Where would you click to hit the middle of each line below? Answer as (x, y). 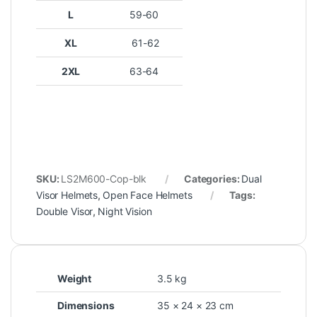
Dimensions (86, 305)
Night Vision (125, 211)
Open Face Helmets (147, 195)
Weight (75, 278)
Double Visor (65, 211)
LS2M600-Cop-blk (104, 178)
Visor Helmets (67, 195)
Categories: (213, 178)
